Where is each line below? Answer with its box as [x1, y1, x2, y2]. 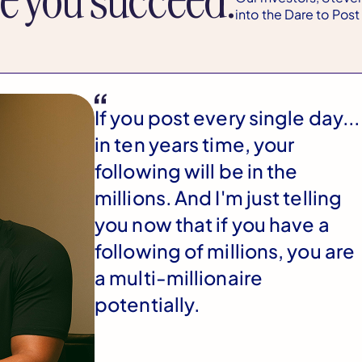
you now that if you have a [95, 211, 330, 236]
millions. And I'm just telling [95, 184, 343, 209]
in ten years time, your [95, 131, 295, 156]
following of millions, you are [95, 238, 356, 263]
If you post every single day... [95, 104, 360, 129]
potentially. [95, 291, 200, 316]
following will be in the [95, 158, 298, 183]
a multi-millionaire [95, 264, 263, 289]
